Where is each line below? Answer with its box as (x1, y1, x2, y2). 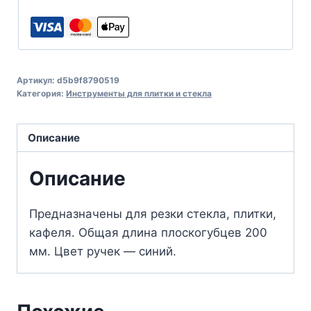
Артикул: (17, 74, 57, 85)
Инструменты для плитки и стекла (66, 87, 212, 99)
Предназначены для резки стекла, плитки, (29, 207, 276, 221)
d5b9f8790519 (57, 74, 119, 85)
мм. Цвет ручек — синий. (29, 244, 176, 259)
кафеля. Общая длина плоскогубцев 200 (29, 226, 267, 240)
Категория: (17, 87, 66, 99)
